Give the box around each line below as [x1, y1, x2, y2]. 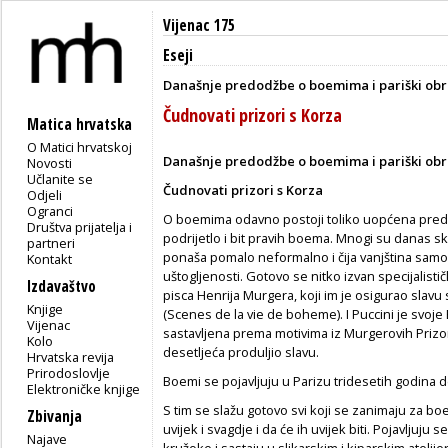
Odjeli [27, 185, 63, 204]
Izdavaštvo [27, 275, 96, 297]
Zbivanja [27, 405, 82, 427]
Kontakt [27, 249, 73, 268]
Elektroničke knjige [27, 379, 141, 398]
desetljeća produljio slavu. [163, 342, 319, 361]
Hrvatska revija [27, 347, 115, 366]
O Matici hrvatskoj [27, 137, 133, 156]
